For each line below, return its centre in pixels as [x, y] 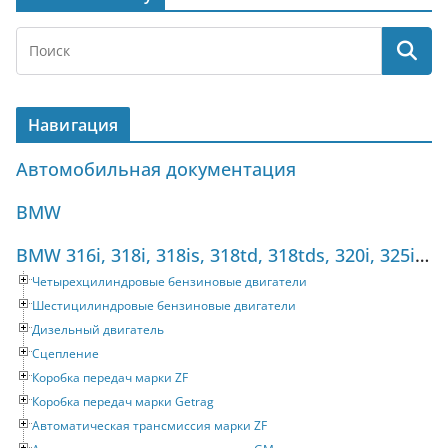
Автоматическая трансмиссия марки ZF [149, 425]
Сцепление [65, 353]
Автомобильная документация [156, 168]
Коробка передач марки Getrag [123, 401]
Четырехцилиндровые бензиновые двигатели [169, 281]
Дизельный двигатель [98, 329]
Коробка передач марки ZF [110, 377]
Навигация [73, 124]
